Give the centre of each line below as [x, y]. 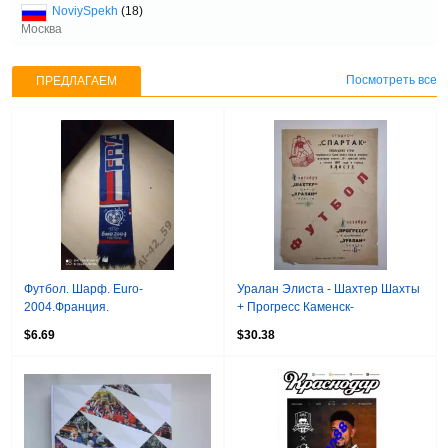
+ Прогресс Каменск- [295, 306]
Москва [42, 28]
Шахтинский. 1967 [288, 324]
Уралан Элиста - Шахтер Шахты [328, 288]
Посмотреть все [391, 79]
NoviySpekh [85, 10]
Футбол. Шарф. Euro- [84, 288]
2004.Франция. [67, 306]
